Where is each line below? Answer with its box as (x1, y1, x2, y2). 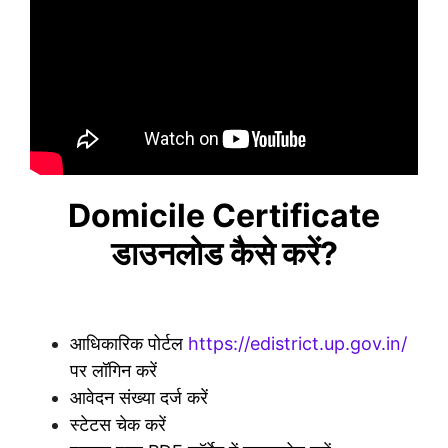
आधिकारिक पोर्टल (70, 332, 188, 354)
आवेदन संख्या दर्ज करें (70, 386, 208, 408)
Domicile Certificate (68, 195, 380, 235)
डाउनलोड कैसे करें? (110, 233, 338, 273)
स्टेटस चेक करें (70, 413, 166, 435)
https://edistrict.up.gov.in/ (188, 332, 407, 354)
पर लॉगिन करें (70, 359, 157, 381)
